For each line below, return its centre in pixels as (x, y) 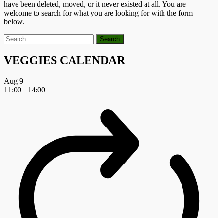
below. (14, 21)
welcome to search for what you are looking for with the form (98, 13)
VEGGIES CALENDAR (64, 60)
